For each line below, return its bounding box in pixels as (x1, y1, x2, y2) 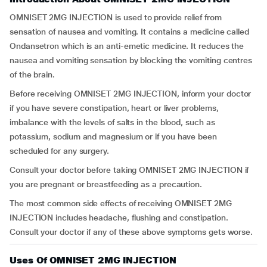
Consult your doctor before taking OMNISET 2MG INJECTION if (10, 165, 249, 175)
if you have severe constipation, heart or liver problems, (10, 103, 219, 113)
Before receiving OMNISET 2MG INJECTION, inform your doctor (10, 89, 252, 98)
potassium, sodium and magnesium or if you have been (10, 132, 217, 141)
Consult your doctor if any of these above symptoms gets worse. (10, 227, 253, 237)
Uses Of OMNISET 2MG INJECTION (10, 254, 176, 266)
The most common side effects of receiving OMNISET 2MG (10, 198, 232, 208)
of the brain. (10, 70, 55, 79)
